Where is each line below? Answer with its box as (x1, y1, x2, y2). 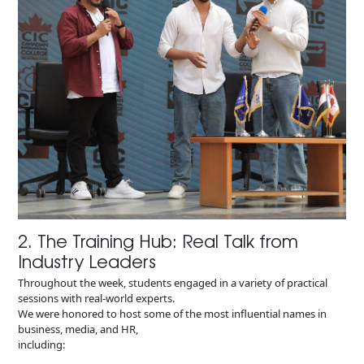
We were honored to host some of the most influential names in (18, 306, 327, 322)
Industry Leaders (18, 247, 157, 273)
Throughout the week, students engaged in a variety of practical (18, 275, 328, 291)
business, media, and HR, (18, 322, 139, 337)
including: (18, 337, 66, 353)
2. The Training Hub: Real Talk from (18, 227, 299, 253)
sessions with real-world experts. (18, 291, 175, 306)
